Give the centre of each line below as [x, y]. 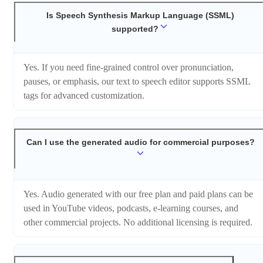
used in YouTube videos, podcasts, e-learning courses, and [131, 208]
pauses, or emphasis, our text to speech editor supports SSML [137, 81]
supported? [135, 28]
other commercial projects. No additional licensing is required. [138, 222]
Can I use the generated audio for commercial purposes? [140, 142]
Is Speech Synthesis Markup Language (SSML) [140, 15]
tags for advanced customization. [84, 95]
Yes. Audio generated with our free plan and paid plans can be [138, 194]
